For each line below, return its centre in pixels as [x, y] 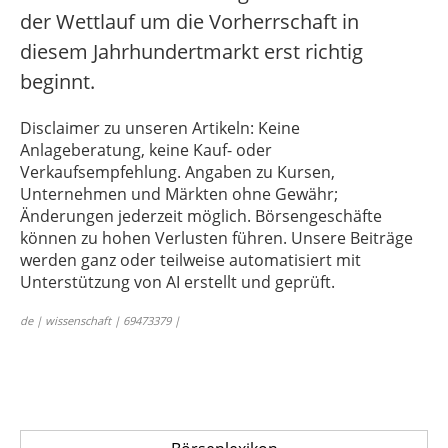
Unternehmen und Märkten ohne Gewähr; [179, 194]
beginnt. [57, 82]
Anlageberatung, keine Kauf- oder [146, 150]
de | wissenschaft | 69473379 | [100, 321]
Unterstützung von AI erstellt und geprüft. [177, 282]
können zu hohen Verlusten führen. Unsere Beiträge [216, 238]
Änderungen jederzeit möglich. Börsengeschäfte [201, 216]
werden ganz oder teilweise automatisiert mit [190, 260]
